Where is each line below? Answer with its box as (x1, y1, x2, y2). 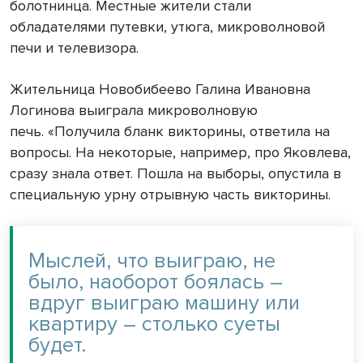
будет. (28, 332, 92, 359)
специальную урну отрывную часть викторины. (10, 186, 335, 204)
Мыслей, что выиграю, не (28, 248, 275, 275)
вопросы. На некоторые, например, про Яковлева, (10, 143, 351, 162)
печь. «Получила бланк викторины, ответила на (10, 122, 330, 141)
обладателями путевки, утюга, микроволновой (10, 18, 325, 36)
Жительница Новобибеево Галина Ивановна (10, 80, 310, 99)
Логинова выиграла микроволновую (10, 101, 258, 120)
